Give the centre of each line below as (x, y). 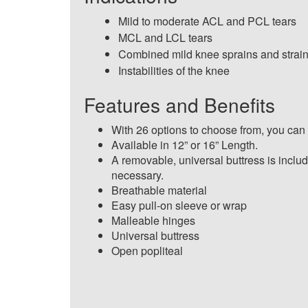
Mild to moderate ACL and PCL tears (207, 21)
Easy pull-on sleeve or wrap (179, 205)
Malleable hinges (153, 220)
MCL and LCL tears (165, 37)
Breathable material (159, 190)
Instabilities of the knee (174, 70)
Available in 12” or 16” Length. (185, 145)
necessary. (137, 175)
